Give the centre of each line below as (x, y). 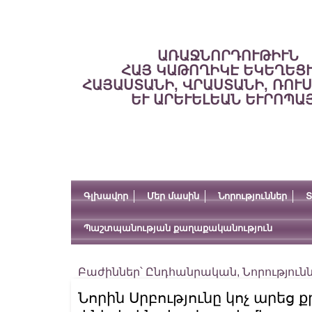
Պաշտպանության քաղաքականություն (178, 228)
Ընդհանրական (191, 272)
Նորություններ (252, 196)
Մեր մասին (173, 196)
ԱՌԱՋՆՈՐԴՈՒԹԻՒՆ (228, 56)
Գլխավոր (106, 196)
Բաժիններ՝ (112, 272)
